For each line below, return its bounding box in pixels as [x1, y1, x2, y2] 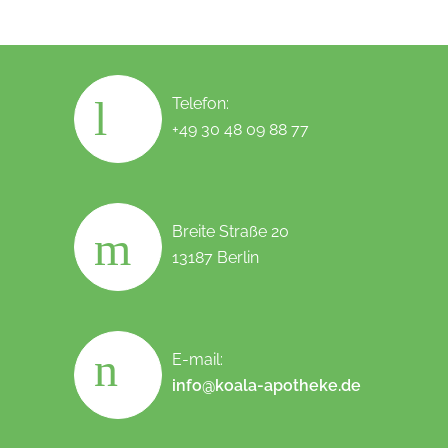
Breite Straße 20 [172, 222, 289, 242]
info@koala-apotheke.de [172, 376, 361, 396]
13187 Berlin [172, 248, 259, 268]
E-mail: [172, 350, 223, 370]
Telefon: [172, 94, 229, 114]
